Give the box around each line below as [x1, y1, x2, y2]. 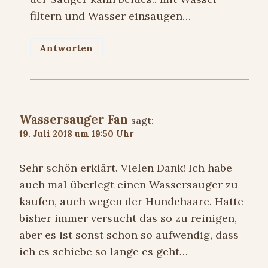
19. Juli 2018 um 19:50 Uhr [19, 129, 134, 140]
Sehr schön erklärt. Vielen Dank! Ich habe [19, 160, 232, 175]
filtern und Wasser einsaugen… [30, 8, 191, 23]
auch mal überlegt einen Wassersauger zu [19, 177, 238, 191]
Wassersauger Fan [19, 112, 128, 128]
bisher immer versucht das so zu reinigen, [19, 211, 237, 225]
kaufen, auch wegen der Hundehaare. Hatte [19, 194, 243, 208]
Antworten [39, 42, 93, 54]
